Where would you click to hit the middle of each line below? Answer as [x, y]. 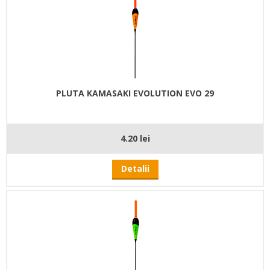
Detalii [135, 168]
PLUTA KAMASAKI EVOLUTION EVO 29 [135, 93]
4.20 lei [135, 138]
